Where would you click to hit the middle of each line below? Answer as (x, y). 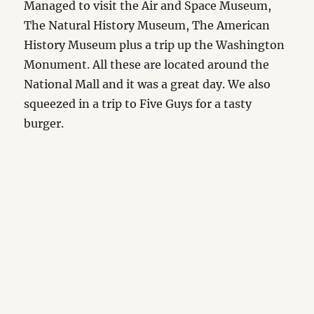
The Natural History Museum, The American (147, 25)
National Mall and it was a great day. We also (148, 84)
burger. (44, 123)
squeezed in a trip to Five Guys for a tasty (138, 104)
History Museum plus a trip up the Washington (155, 45)
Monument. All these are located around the (147, 64)
